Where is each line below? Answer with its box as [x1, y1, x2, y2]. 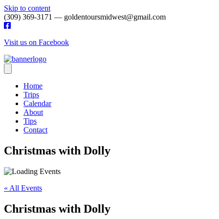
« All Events [4, 183, 42, 192]
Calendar [23, 99, 51, 108]
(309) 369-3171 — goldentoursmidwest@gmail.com [4, 13, 166, 21]
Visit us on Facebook [4, 38, 69, 46]
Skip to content [4, 4, 50, 12]
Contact [23, 126, 47, 134]
